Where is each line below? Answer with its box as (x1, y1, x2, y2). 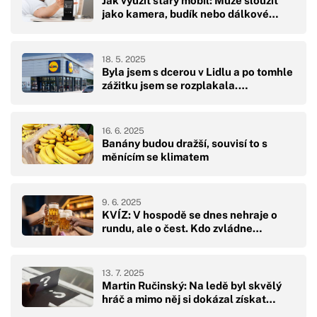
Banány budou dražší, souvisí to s (102, 137, 267, 149)
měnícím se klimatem (102, 150, 209, 163)
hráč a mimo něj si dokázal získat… (102, 293, 275, 306)
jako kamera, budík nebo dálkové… (102, 8, 278, 21)
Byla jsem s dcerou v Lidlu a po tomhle (102, 66, 293, 79)
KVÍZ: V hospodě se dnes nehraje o (102, 208, 277, 221)
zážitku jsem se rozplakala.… (102, 79, 248, 92)
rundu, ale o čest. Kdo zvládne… (102, 221, 262, 234)
